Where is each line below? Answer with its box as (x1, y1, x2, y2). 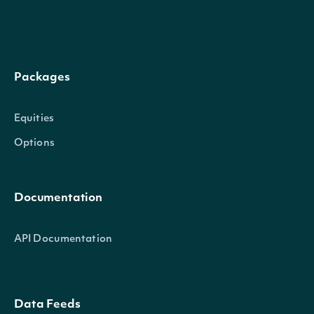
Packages (14, 72, 70, 83)
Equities (14, 114, 54, 124)
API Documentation (14, 234, 112, 245)
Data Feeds (14, 299, 81, 310)
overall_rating (61, 71, 118, 80)
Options (14, 138, 55, 149)
